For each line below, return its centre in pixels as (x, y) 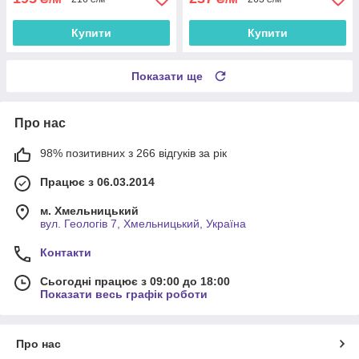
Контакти (66, 253)
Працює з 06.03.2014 (97, 182)
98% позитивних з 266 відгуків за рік (133, 153)
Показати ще (167, 77)
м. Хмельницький (89, 211)
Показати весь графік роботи (124, 294)
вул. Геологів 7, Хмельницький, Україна (143, 224)
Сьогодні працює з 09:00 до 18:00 (135, 282)
